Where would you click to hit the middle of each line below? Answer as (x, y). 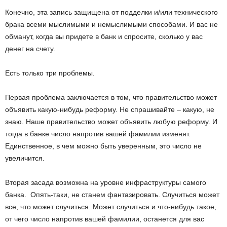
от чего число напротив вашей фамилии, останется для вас (105, 219)
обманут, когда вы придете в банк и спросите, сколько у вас (104, 36)
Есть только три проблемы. (50, 73)
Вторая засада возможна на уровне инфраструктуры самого (106, 182)
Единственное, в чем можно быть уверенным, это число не (103, 146)
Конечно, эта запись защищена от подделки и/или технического (111, 12)
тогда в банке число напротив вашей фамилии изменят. (98, 134)
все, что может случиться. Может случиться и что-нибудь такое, (111, 207)
